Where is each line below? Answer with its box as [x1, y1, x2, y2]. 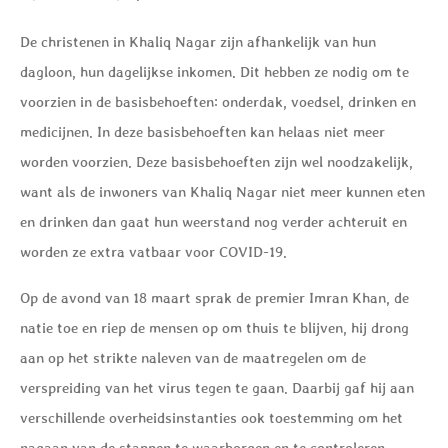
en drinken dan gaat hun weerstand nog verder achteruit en [20, 212, 407, 230]
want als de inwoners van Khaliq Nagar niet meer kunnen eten [20, 182, 425, 200]
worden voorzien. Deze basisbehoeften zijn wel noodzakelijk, [20, 152, 413, 170]
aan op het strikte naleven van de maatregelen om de [20, 349, 366, 367]
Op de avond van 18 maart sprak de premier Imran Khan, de [20, 289, 409, 307]
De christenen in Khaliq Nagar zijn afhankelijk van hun [20, 32, 376, 50]
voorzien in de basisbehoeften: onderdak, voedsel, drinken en [20, 92, 416, 110]
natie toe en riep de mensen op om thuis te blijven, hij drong [20, 319, 409, 337]
